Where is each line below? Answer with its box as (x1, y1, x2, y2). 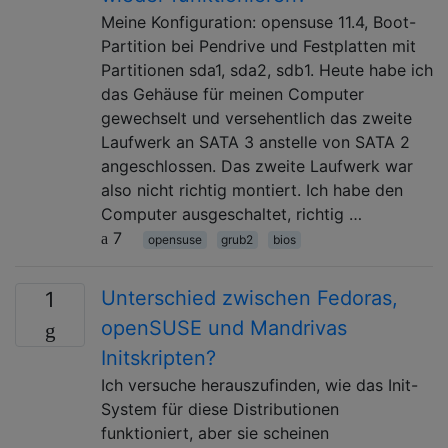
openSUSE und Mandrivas (101, 315, 347, 340)
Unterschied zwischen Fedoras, (101, 285, 398, 310)
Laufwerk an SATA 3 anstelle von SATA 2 (101, 131, 410, 152)
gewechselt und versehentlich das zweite (101, 107, 412, 128)
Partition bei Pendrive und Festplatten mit (101, 35, 416, 56)
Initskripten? (101, 345, 216, 370)
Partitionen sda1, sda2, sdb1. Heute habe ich (101, 59, 433, 80)
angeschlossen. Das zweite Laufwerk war (101, 155, 413, 176)
